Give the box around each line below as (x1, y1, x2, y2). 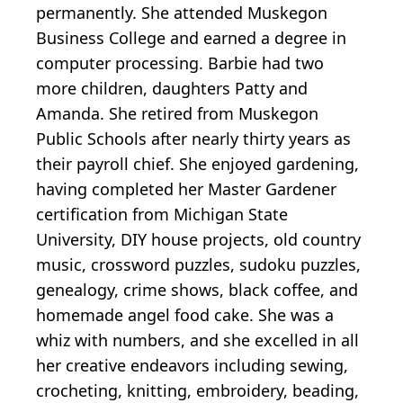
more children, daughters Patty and (36, 77, 308, 100)
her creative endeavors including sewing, (36, 354, 348, 377)
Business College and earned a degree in (36, 27, 346, 49)
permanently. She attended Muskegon (36, 2, 327, 24)
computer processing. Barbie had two (36, 52, 324, 75)
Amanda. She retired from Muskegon (36, 103, 318, 125)
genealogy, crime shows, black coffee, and (36, 279, 358, 301)
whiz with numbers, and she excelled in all (36, 329, 359, 352)
